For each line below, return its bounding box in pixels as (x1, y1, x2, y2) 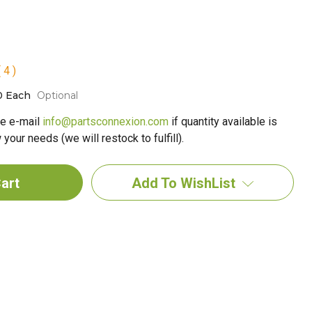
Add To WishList (132, 175, 236, 192)
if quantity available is (168, 115, 277, 128)
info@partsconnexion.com (42, 115, 169, 128)
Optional (36, 89, 78, 102)
